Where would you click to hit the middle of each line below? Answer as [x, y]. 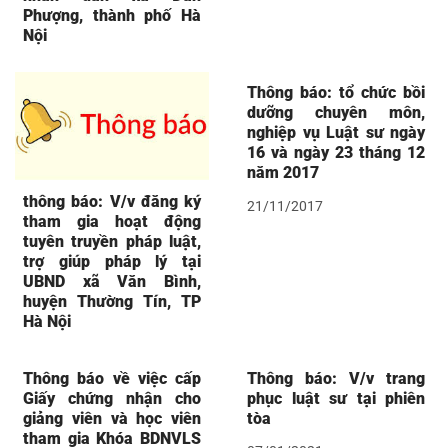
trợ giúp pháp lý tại [112, 261]
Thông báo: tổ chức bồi [336, 92]
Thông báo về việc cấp [112, 378]
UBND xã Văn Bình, [112, 281]
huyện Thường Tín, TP [112, 301]
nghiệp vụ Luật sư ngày [336, 132]
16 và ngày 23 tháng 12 [336, 152]
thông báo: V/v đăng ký [112, 201]
